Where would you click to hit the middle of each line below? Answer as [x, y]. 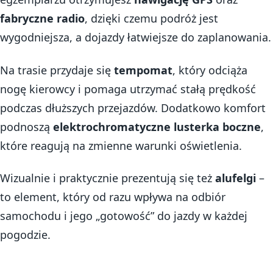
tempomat [143, 70]
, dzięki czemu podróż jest [151, 18]
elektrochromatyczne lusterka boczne [157, 126]
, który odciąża [210, 70]
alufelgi [236, 178]
